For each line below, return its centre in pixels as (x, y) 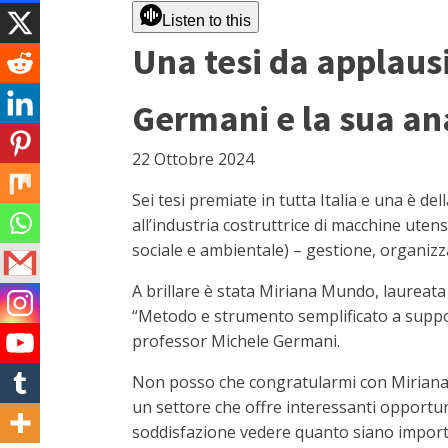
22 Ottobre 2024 (193, 159)
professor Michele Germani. (236, 341)
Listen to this (206, 20)
